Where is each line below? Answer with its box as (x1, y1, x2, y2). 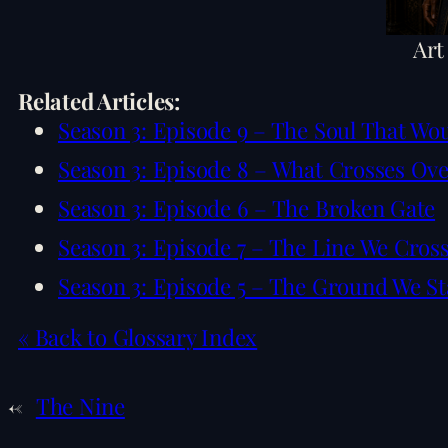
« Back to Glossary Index (18, 322, 258, 353)
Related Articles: (18, 85, 180, 116)
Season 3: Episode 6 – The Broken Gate (58, 192, 436, 223)
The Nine (35, 391, 125, 422)
